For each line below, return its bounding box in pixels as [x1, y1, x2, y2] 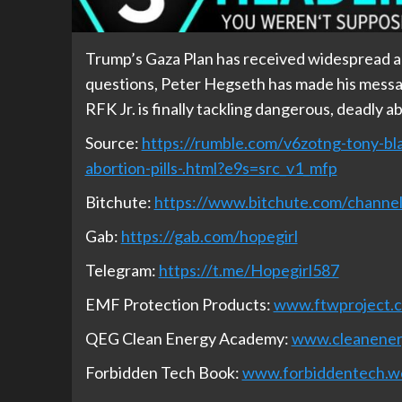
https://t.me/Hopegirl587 [158, 260, 339, 281]
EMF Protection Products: [84, 294, 274, 315]
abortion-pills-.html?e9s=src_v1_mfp [84, 158, 337, 179]
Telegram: [84, 260, 159, 281]
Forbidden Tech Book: [84, 363, 242, 383]
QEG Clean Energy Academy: [84, 328, 292, 349]
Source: [84, 133, 142, 153]
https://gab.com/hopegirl [120, 226, 298, 247]
